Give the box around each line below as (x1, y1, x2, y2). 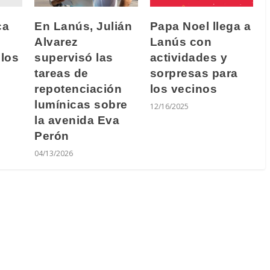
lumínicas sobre (34, 98, 128, 111)
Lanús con (149, 36, 212, 49)
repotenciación (34, 83, 122, 96)
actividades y (149, 51, 227, 64)
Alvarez (34, 36, 78, 49)
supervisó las (34, 51, 113, 64)
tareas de (34, 67, 89, 80)
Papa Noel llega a (149, 20, 251, 33)
